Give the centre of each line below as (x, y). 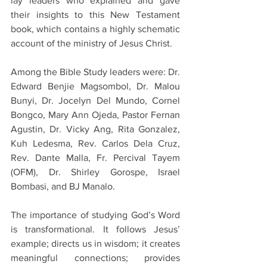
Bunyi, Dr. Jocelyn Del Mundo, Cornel (95, 101)
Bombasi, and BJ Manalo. (64, 187)
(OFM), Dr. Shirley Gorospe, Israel (95, 172)
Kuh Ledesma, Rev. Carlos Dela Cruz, (95, 144)
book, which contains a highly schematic (95, 29)
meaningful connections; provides (95, 258)
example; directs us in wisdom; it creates (95, 244)
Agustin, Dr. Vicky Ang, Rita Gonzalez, (95, 129)
